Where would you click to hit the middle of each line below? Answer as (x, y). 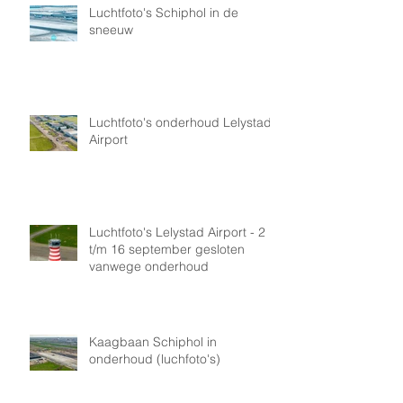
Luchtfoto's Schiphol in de (164, 12)
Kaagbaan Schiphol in (153, 341)
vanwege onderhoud (149, 266)
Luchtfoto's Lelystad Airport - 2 (177, 232)
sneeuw (111, 29)
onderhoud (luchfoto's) (155, 358)
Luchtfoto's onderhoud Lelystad (180, 122)
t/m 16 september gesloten (167, 249)
